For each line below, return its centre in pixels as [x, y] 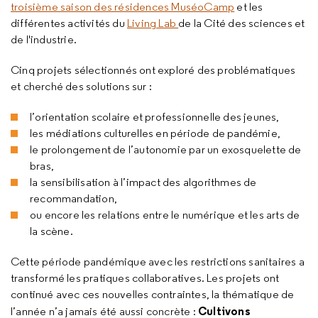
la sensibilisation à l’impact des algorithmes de [143, 182]
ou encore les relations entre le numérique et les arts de [165, 215]
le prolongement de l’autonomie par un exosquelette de [166, 149]
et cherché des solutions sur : [81, 86]
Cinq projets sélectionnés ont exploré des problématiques [153, 70]
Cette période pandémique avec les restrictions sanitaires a [158, 262]
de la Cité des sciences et [242, 23]
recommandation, [73, 198]
